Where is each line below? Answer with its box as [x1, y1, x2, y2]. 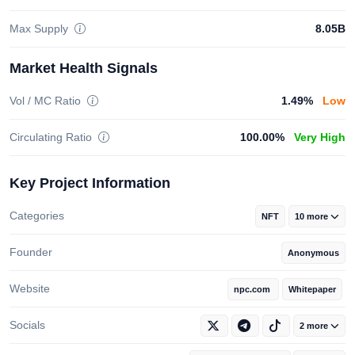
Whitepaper [288, 284, 336, 295]
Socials [10, 319, 45, 332]
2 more [300, 321, 328, 331]
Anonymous [288, 248, 339, 258]
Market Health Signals [10, 60, 158, 77]
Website [10, 282, 50, 296]
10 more [295, 212, 328, 222]
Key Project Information [10, 175, 170, 192]
